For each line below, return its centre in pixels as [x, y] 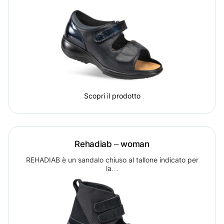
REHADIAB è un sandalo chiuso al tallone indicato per [112, 159]
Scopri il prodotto [112, 96]
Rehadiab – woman [112, 143]
